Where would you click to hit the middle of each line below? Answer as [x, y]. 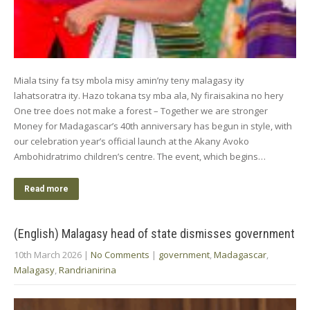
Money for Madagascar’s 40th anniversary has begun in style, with [153, 126]
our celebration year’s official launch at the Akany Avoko [131, 141]
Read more [46, 189]
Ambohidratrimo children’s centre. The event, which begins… [140, 156]
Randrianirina [88, 270]
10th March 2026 [48, 254]
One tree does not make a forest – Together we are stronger [141, 110]
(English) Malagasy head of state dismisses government [154, 233]
